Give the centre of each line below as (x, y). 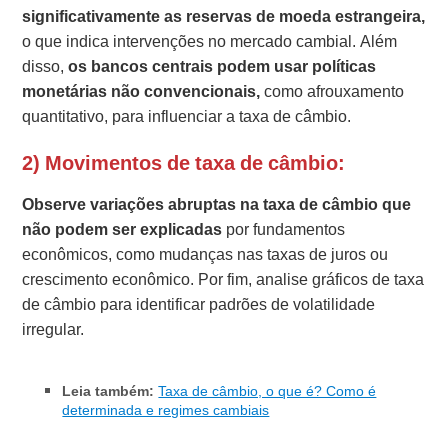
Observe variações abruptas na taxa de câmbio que (217, 204)
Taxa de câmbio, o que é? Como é (267, 390)
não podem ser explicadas (122, 229)
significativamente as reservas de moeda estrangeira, (224, 16)
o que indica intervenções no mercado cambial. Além (210, 41)
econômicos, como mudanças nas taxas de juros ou (205, 254)
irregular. (53, 329)
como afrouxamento (332, 91)
